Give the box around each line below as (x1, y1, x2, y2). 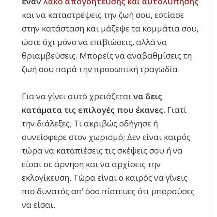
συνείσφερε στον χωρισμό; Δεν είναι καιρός (22, 131, 190, 142)
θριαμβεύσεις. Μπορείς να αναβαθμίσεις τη (22, 49, 192, 61)
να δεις (133, 90, 162, 102)
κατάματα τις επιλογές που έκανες (22, 104, 163, 115)
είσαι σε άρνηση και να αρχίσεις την (22, 158, 161, 170)
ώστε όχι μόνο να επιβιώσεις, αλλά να (22, 36, 167, 47)
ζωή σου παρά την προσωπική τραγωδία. (22, 63, 180, 75)
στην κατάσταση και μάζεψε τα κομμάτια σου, (22, 22, 199, 34)
